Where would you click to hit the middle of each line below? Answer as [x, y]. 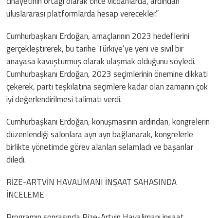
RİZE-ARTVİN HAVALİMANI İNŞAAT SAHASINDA [92, 182]
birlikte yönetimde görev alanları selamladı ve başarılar [100, 147]
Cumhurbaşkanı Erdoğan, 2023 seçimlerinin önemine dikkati [107, 74]
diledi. [16, 159]
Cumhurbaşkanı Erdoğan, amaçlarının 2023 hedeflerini [98, 36]
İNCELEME [26, 194]
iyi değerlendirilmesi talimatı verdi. [64, 99]
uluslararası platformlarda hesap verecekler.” [83, 13]
